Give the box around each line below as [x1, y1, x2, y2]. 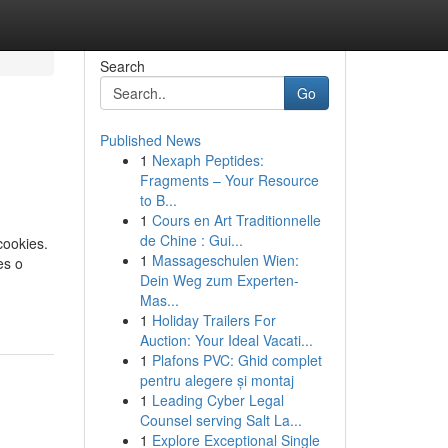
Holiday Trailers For [151, 310, 276, 330]
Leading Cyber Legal [151, 390, 284, 410]
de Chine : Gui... [139, 230, 243, 250]
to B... [139, 190, 177, 210]
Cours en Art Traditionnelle [151, 210, 321, 230]
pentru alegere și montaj [139, 370, 294, 390]
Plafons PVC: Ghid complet [151, 350, 322, 370]
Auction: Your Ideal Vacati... [139, 330, 313, 350]
